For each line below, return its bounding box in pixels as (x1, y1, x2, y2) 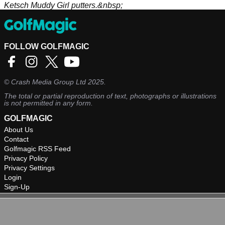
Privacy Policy (4, 154, 48, 163)
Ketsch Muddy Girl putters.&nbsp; (4, 1, 123, 10)
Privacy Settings (4, 164, 55, 172)
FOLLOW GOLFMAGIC (4, 42, 89, 51)
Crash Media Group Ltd (11, 78, 86, 86)
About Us (4, 126, 33, 134)
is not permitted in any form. (4, 99, 93, 107)
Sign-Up (4, 183, 30, 191)
